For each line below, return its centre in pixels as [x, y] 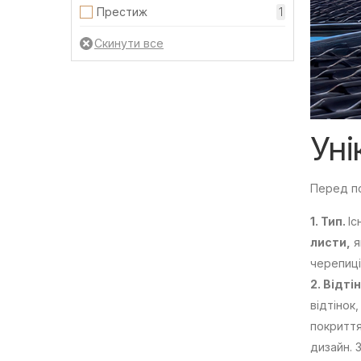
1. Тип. [329, 222]
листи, [330, 243]
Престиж [122, 11]
